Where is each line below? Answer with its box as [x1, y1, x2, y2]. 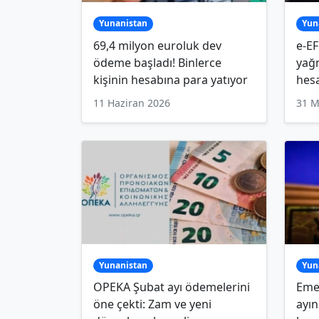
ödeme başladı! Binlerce [93, 54, 221, 70]
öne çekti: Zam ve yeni [93, 296, 211, 313]
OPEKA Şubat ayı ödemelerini [93, 279, 250, 296]
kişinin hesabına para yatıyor [93, 71, 248, 88]
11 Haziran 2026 [93, 95, 170, 110]
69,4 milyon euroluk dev [93, 37, 221, 53]
